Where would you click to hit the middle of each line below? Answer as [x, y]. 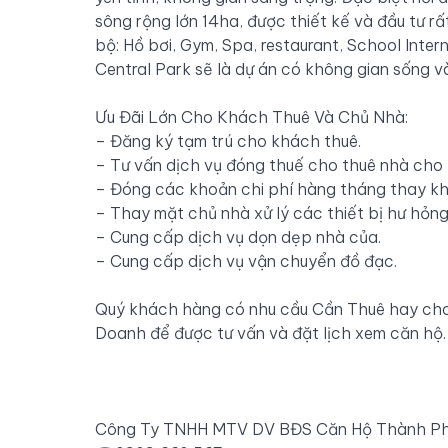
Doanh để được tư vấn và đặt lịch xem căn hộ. [270, 332]
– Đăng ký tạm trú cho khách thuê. [228, 140]
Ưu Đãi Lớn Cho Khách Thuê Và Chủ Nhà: [251, 116]
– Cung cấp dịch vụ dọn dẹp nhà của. [238, 236]
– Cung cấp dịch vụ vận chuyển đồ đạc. [246, 260]
